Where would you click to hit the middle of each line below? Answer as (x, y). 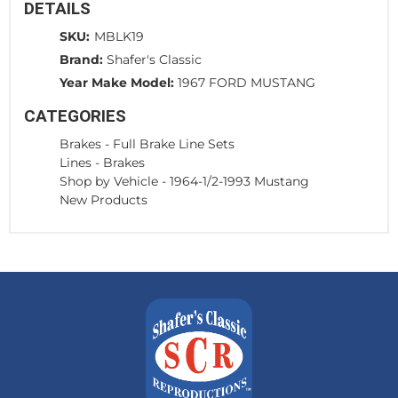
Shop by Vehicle (109, 181)
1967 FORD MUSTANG (247, 82)
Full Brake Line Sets (174, 143)
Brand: (81, 59)
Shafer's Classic (154, 59)
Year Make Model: (117, 82)
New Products (103, 199)
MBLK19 (119, 36)
